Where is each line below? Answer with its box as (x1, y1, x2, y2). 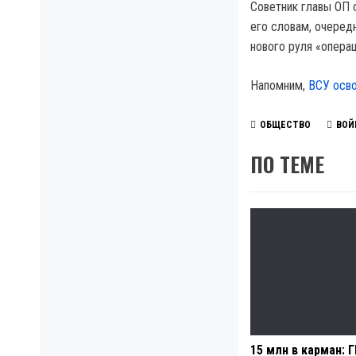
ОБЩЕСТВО (260, 119, 311, 131)
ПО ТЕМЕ (250, 149, 324, 180)
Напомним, (250, 78, 308, 93)
